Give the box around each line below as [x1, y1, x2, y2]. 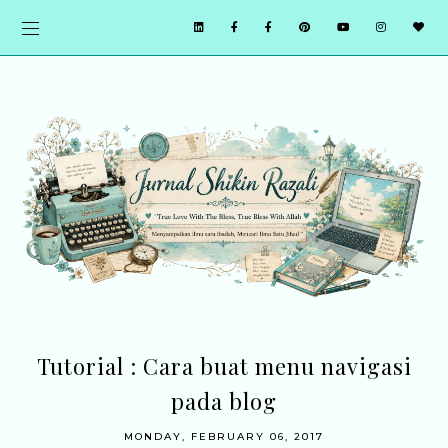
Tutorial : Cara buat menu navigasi [36, 351, 412, 382]
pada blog [171, 386, 277, 417]
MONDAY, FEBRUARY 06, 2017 [124, 430, 324, 444]
